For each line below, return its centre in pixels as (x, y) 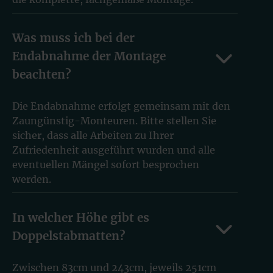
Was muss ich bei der (73, 37)
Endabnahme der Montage (89, 56)
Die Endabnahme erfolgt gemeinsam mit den (121, 106)
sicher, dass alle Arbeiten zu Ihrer (93, 135)
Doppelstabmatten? (69, 236)
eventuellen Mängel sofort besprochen (106, 164)
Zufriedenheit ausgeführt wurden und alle (114, 150)
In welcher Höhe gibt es (81, 217)
